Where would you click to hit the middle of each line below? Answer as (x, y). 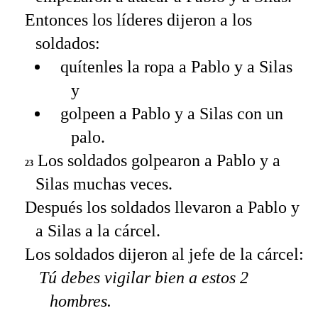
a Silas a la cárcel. (98, 231)
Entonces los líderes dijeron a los (138, 20)
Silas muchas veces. (104, 184)
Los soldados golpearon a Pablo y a (157, 161)
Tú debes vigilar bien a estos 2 (144, 278)
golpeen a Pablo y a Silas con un (172, 114)
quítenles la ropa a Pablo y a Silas (176, 67)
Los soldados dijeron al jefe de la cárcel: (164, 254)
